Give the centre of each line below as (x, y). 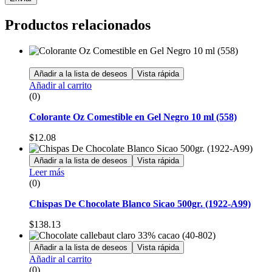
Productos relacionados (78, 25)
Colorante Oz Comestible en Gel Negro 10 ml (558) (133, 117)
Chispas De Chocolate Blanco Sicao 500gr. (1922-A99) (140, 204)
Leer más (47, 172)
